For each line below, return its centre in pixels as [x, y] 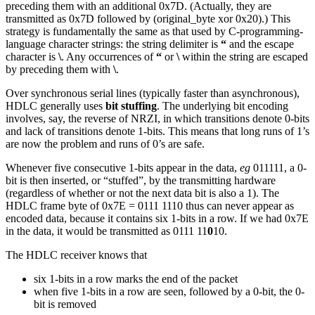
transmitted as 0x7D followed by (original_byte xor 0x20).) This [148, 18]
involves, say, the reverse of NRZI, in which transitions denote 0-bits [157, 118]
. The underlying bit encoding [223, 105]
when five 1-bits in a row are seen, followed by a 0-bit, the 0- [169, 291]
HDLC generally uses [56, 105]
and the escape [260, 44]
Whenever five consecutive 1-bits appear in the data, [123, 167]
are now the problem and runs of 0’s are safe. [105, 143]
